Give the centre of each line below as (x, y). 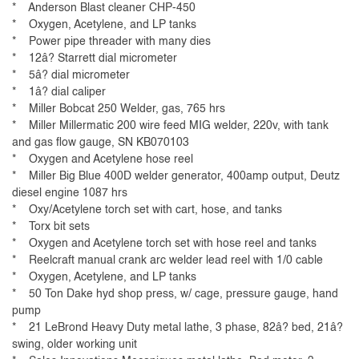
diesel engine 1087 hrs (70, 194)
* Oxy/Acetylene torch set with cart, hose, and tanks (147, 210)
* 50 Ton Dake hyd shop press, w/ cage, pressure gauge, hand (175, 294)
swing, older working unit (75, 345)
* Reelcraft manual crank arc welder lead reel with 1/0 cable (167, 261)
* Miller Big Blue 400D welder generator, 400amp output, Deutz (176, 177)
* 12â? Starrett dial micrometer (95, 59)
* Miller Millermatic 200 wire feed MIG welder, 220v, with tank (170, 126)
